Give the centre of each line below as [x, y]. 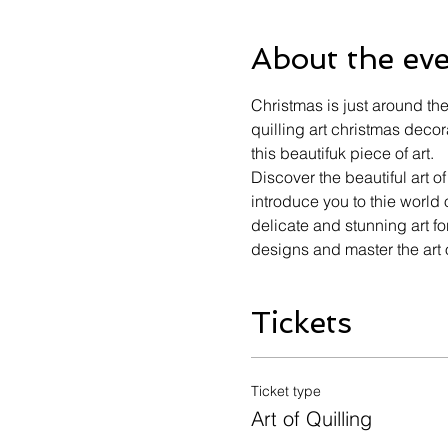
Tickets [301, 323]
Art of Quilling [311, 419]
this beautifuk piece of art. [342, 153]
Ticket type [285, 391]
